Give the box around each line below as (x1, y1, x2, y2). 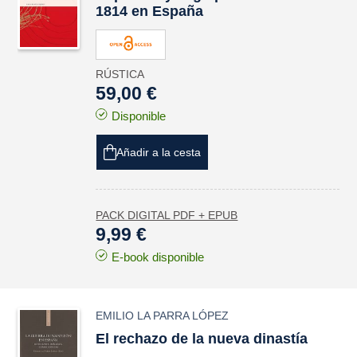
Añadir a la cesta (116, 146, 202, 159)
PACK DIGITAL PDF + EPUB (96, 209, 238, 222)
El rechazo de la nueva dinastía (96, 331, 308, 347)
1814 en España (96, 3, 204, 19)
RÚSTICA (96, 68, 145, 80)
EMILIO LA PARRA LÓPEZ (96, 309, 229, 322)
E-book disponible (112, 250, 205, 264)
